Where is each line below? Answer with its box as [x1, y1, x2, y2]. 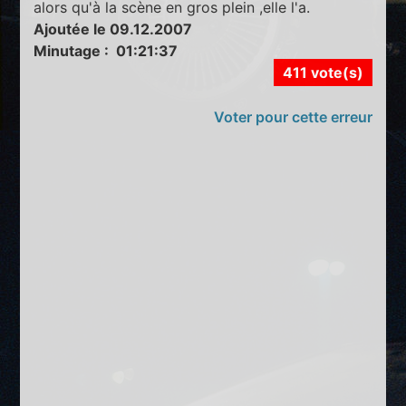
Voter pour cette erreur [213, 107, 372, 126]
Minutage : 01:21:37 [34, 41, 179, 60]
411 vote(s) [282, 63, 363, 82]
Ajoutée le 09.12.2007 [34, 19, 193, 38]
